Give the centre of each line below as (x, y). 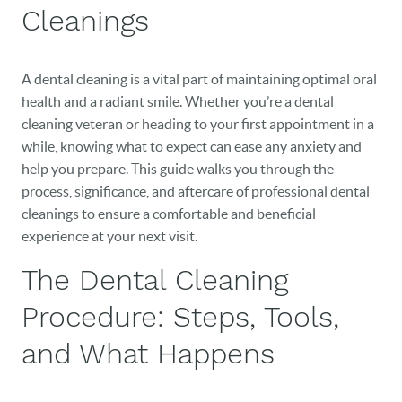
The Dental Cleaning (155, 280)
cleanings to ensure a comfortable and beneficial (169, 214)
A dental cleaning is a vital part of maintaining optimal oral (199, 79)
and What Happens (148, 354)
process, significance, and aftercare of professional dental (196, 191)
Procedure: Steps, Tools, (180, 317)
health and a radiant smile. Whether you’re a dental (178, 101)
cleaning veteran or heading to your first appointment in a (198, 124)
